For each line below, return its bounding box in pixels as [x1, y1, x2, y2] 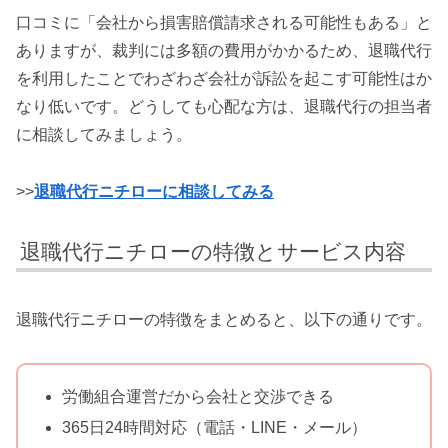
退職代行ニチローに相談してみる [34, 183, 274, 201]
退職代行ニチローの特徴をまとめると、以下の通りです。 [16, 311, 432, 329]
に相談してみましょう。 [16, 126, 192, 144]
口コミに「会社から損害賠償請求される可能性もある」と [16, 14, 432, 32]
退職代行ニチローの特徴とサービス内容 [20, 240, 407, 264]
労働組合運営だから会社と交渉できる [62, 388, 335, 406]
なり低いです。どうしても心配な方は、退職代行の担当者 [16, 98, 432, 116]
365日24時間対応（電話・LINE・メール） [62, 419, 368, 437]
